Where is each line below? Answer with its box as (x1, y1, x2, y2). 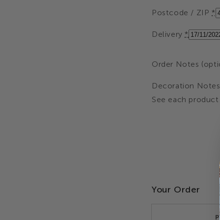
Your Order (152, 184, 200, 195)
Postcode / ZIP (152, 8, 212, 17)
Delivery (152, 29, 185, 39)
